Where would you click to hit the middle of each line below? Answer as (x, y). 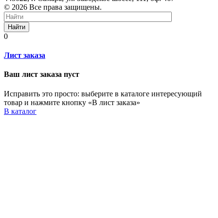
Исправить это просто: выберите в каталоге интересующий (103, 93)
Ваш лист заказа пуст (42, 74)
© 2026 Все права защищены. (53, 7)
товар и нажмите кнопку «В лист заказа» (72, 102)
